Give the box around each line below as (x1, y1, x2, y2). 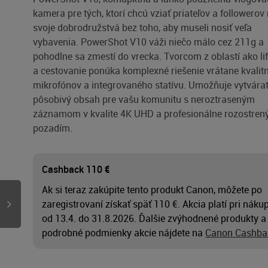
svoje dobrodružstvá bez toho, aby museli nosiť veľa (33, 21, 252, 34)
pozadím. (33, 121, 73, 135)
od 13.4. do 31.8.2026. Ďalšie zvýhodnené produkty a (42, 212, 267, 225)
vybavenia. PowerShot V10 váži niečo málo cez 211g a (33, 35, 264, 48)
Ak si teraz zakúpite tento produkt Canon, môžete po (42, 183, 263, 196)
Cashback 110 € (42, 163, 111, 176)
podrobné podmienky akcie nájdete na (42, 226, 206, 239)
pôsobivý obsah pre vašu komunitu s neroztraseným (33, 93, 255, 106)
